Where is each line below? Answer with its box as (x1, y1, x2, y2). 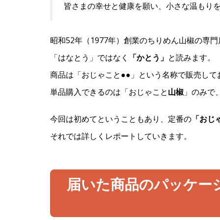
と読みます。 (168, 52, 215, 63)
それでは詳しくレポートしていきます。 (50, 130, 192, 141)
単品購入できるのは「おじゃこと (50, 86, 168, 97)
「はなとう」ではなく (50, 52, 129, 63)
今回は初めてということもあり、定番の (50, 113, 192, 124)
